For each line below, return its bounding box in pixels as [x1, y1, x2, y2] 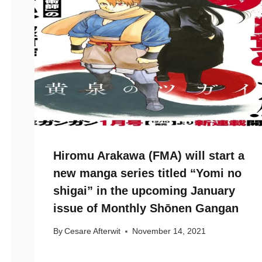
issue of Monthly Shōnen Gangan [53, 201, 239, 215]
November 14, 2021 [132, 227, 206, 236]
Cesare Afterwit [64, 227, 121, 236]
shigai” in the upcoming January [53, 184, 235, 197]
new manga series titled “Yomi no [53, 166, 242, 180]
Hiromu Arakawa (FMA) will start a [53, 149, 244, 162]
